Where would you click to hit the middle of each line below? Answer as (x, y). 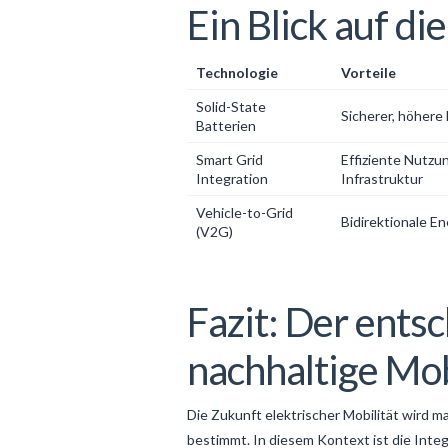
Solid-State (230, 107)
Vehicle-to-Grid (244, 213)
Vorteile (368, 73)
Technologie (236, 73)
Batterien (225, 126)
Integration (231, 179)
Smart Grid (229, 160)
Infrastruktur (381, 179)
